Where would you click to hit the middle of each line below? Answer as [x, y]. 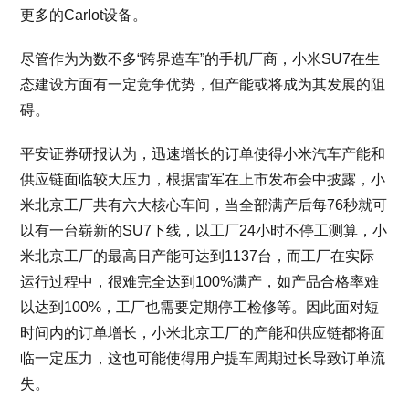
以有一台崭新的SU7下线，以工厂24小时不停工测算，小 [204, 231]
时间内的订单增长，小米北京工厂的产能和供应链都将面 [203, 333]
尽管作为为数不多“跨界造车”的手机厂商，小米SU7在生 [200, 59]
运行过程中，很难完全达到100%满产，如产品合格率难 [200, 282]
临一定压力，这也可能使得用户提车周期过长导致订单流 [203, 358]
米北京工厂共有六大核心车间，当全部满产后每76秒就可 [204, 205]
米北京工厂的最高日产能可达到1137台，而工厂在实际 [198, 256]
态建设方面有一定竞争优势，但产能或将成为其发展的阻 [203, 84]
